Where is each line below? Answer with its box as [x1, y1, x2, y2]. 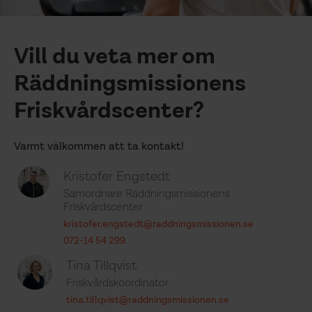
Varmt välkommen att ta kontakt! [14, 141, 184, 153]
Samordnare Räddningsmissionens [63, 188, 231, 200]
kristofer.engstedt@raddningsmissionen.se [63, 219, 254, 229]
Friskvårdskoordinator [66, 277, 169, 289]
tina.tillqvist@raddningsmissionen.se [66, 295, 229, 305]
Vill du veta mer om [14, 45, 215, 68]
